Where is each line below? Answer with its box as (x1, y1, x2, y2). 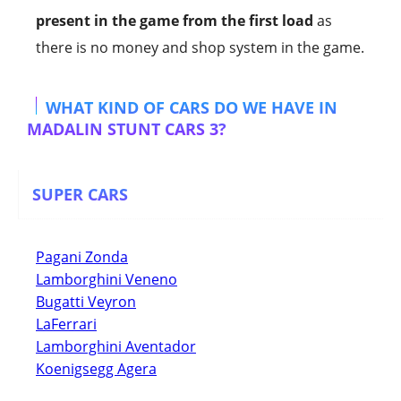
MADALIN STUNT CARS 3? (27, 118, 226, 141)
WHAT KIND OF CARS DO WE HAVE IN (46, 97, 337, 119)
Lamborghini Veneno (36, 269, 177, 289)
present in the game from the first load (36, 11, 313, 31)
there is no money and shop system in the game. (36, 38, 364, 58)
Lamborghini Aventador (36, 336, 196, 356)
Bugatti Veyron (36, 291, 136, 311)
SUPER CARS (32, 183, 128, 205)
